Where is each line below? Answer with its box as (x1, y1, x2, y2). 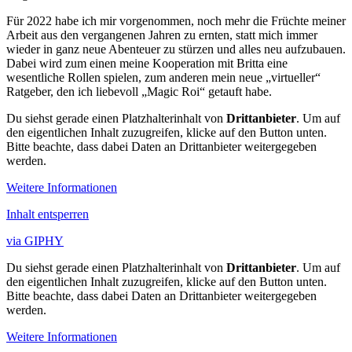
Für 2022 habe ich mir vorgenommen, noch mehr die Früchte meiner (6, 13, 346, 27)
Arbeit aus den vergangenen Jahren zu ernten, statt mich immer (6, 27, 317, 42)
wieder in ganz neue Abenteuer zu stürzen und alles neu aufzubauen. (6, 42, 346, 56)
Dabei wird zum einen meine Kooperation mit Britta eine (6, 56, 288, 70)
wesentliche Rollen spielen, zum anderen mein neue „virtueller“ (6, 70, 321, 84)
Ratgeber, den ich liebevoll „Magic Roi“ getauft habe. (6, 84, 272, 98)
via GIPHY (6, 233, 64, 247)
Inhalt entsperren (6, 207, 89, 221)
